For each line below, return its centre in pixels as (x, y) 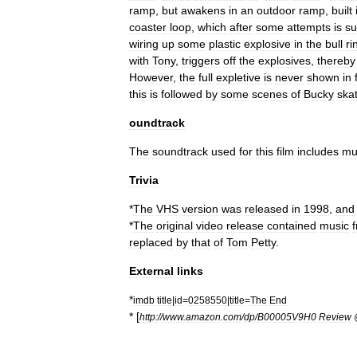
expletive (238, 77)
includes (318, 151)
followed (182, 94)
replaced (151, 242)
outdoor (276, 10)
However (151, 77)
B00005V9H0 (287, 317)
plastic (225, 44)
